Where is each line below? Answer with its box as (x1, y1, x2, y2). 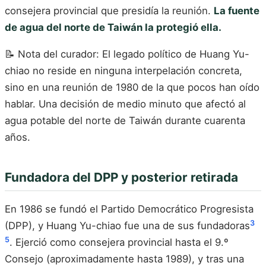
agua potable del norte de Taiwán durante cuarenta (5, 115, 245, 127)
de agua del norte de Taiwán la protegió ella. (5, 21, 221, 33)
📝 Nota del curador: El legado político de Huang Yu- (5, 48, 249, 61)
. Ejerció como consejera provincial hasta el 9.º (9, 236, 229, 249)
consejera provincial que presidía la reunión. (5, 4, 214, 17)
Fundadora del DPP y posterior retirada (5, 170, 238, 185)
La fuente (214, 4, 259, 17)
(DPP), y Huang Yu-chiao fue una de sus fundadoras (5, 220, 250, 232)
